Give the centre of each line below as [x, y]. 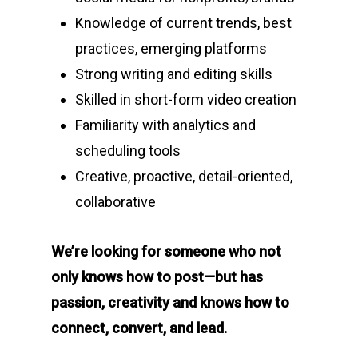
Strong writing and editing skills [174, 74]
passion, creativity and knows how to [170, 302]
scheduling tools [128, 151]
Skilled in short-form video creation [186, 99]
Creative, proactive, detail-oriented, [184, 176]
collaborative [115, 202]
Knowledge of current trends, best [183, 23]
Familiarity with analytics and [165, 125]
